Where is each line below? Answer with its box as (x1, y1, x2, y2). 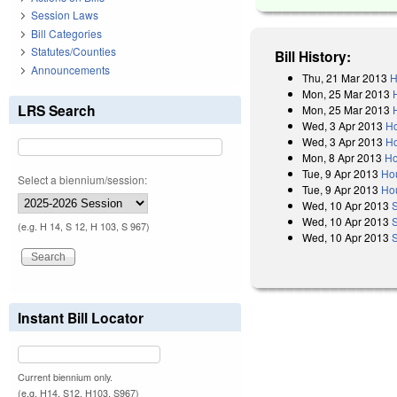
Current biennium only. (18, 370, 113, 384)
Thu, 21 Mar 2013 (302, 69, 388, 85)
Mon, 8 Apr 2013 (302, 149, 383, 165)
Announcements (31, 61, 110, 77)
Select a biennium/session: (18, 171, 147, 187)
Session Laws (31, 7, 98, 23)
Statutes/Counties (31, 43, 116, 59)
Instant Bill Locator (18, 307, 144, 328)
